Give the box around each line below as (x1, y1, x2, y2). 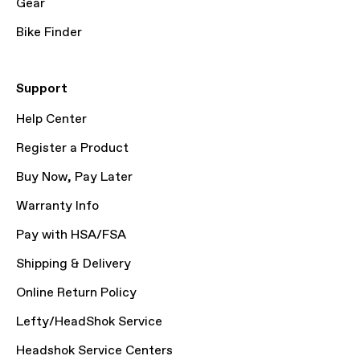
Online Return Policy (16, 284, 137, 301)
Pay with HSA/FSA (16, 227, 126, 243)
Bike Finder (16, 24, 82, 41)
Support (16, 80, 67, 97)
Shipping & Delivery (16, 256, 131, 272)
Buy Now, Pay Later (16, 169, 133, 186)
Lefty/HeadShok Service (16, 313, 162, 330)
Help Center (16, 111, 87, 128)
